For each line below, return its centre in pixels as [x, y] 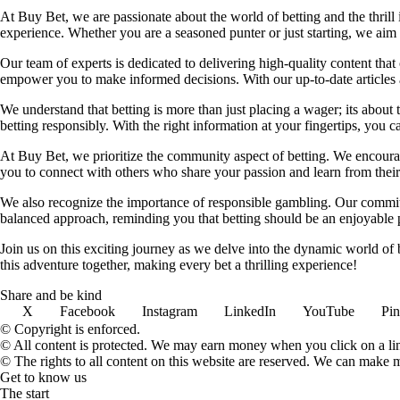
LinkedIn [250, 312]
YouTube [329, 312]
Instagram [170, 312]
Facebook [87, 312]
